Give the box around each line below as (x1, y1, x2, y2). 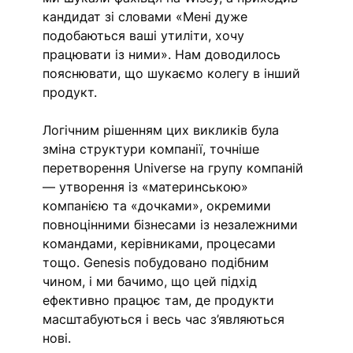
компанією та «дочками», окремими (43, 197, 276, 214)
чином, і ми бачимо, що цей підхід (43, 273, 262, 289)
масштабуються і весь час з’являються (43, 310, 289, 327)
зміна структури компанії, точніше (43, 140, 264, 157)
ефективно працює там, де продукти (43, 292, 279, 308)
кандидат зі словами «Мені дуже (43, 8, 252, 24)
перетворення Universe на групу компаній (43, 159, 308, 176)
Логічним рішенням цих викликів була (43, 121, 284, 138)
